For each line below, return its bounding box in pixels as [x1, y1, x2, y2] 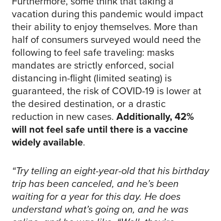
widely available [12, 134, 83, 149]
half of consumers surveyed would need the [12, 32, 201, 47]
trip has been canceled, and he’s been [12, 176, 179, 191]
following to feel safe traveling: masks [12, 44, 174, 60]
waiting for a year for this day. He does [12, 188, 181, 204]
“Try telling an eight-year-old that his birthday [12, 163, 209, 178]
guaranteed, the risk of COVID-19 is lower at [12, 83, 201, 98]
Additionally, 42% [116, 109, 194, 124]
